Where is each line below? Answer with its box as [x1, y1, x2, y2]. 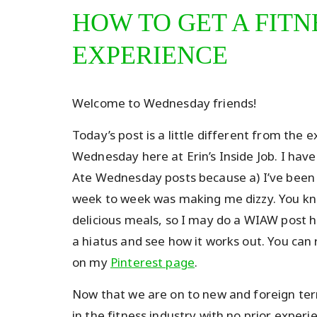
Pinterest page [110, 254, 195, 270]
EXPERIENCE [72, 41, 228, 69]
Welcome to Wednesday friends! [72, 95, 257, 111]
